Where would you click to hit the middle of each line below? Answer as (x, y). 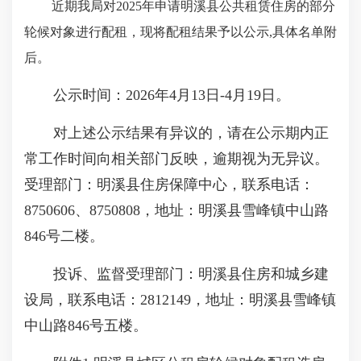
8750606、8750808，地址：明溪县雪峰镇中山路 (176, 210)
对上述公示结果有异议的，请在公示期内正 (176, 133)
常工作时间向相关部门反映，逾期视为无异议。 (176, 159)
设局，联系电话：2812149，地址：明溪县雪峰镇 (180, 300)
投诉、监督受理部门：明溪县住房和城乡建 (176, 274)
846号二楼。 (64, 236)
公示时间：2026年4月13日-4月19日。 (157, 95)
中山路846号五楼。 (86, 326)
